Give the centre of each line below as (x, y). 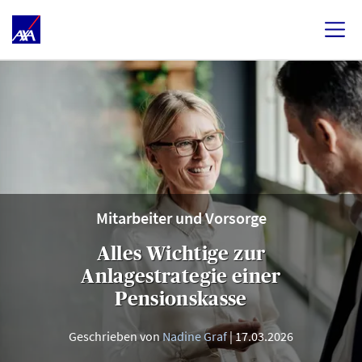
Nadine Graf (195, 336)
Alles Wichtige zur (181, 253)
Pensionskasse (181, 299)
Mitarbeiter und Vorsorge (181, 218)
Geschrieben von (116, 336)
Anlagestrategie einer (181, 276)
